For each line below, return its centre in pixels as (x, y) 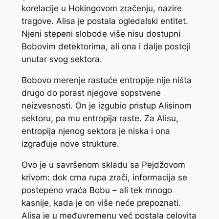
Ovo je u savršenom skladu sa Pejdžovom (103, 164)
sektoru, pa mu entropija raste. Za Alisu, (100, 118)
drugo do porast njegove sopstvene (91, 93)
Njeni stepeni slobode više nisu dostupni (101, 33)
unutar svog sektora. (62, 59)
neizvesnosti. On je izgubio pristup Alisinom (106, 105)
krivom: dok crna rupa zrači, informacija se (104, 177)
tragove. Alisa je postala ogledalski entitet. (105, 21)
